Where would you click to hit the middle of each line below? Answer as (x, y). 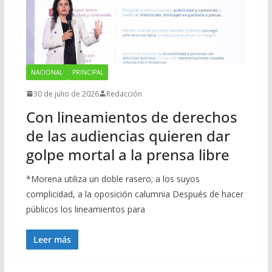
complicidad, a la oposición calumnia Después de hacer (134, 194)
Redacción (124, 93)
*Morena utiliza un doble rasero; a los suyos (113, 178)
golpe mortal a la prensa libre (127, 154)
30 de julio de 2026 (66, 93)
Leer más (52, 239)
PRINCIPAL (87, 72)
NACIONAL (46, 72)
